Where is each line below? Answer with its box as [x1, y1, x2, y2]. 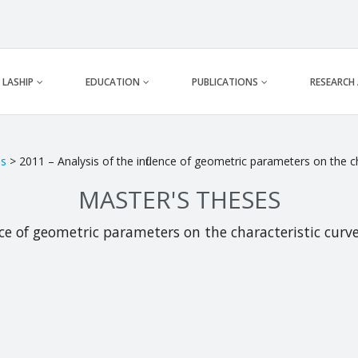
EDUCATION [86, 75, 140, 89]
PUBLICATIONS [192, 75, 258, 89]
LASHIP [2, 75, 34, 89]
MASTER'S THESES [78, 183, 280, 217]
